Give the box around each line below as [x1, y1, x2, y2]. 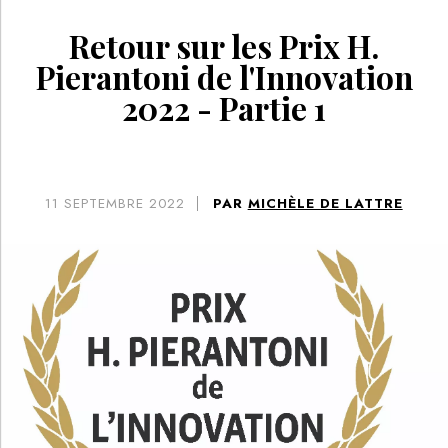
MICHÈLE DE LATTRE [247, 194, 403, 214]
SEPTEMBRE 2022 [64, 194, 186, 214]
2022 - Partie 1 [122, 87, 326, 130]
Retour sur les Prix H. [69, 25, 379, 68]
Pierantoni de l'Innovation [35, 56, 413, 99]
